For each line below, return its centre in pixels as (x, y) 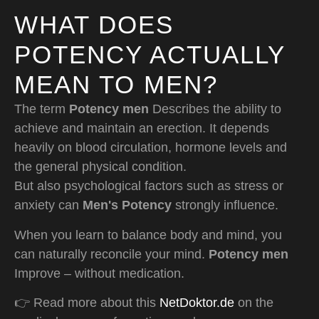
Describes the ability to (215, 109)
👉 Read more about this (87, 302)
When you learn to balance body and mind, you (148, 235)
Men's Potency (127, 205)
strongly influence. (225, 205)
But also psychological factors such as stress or (149, 186)
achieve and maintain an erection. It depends (142, 129)
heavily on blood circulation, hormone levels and (151, 148)
